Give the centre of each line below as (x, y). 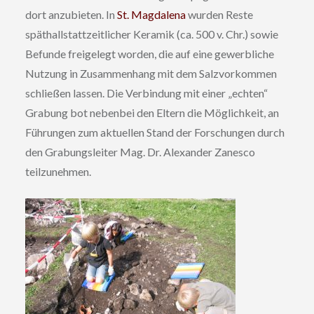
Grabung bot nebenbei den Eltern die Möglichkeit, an (152, 112)
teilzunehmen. (58, 171)
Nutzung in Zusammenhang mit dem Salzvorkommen (151, 73)
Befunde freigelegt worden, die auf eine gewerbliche (149, 53)
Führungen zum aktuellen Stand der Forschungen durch (155, 132)
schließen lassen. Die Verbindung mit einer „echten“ (146, 93)
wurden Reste (219, 14)
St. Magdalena (151, 14)
